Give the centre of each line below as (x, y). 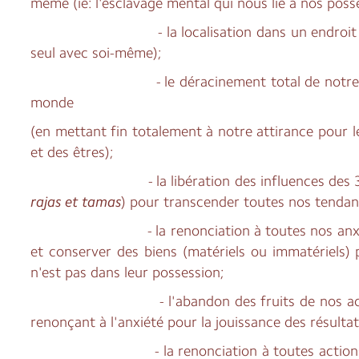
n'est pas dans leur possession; (128, 272)
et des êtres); (73, 152)
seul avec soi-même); (97, 52)
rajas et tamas (76, 202)
